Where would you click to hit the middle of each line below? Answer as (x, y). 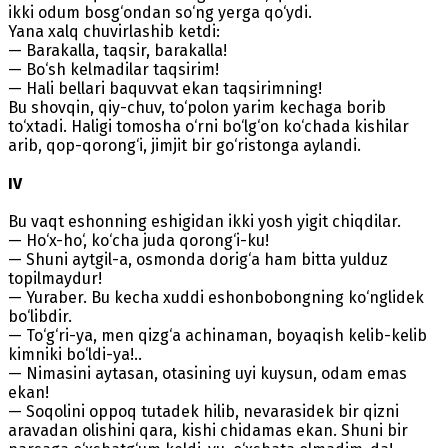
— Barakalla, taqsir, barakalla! (117, 50)
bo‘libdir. (40, 316)
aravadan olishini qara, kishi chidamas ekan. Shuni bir (208, 430)
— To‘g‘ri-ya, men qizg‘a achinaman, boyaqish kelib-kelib (217, 335)
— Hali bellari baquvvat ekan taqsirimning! (165, 88)
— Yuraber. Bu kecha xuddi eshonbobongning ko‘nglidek (216, 297)
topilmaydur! (55, 278)
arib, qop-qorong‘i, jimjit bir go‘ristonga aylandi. (184, 145)
